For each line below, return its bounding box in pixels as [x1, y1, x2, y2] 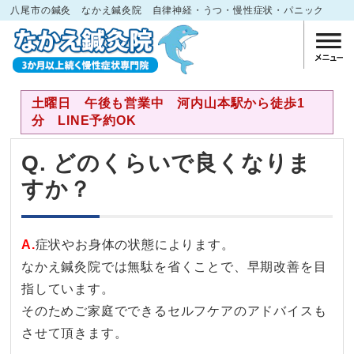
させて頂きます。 [21, 326, 128, 340]
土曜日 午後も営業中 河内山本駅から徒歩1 [31, 96, 305, 111]
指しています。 [21, 281, 115, 296]
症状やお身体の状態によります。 [35, 237, 235, 251]
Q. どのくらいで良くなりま [21, 150, 312, 175]
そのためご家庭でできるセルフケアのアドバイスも [21, 303, 327, 318]
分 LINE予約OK [31, 114, 137, 128]
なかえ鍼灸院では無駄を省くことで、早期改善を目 [21, 259, 327, 273]
